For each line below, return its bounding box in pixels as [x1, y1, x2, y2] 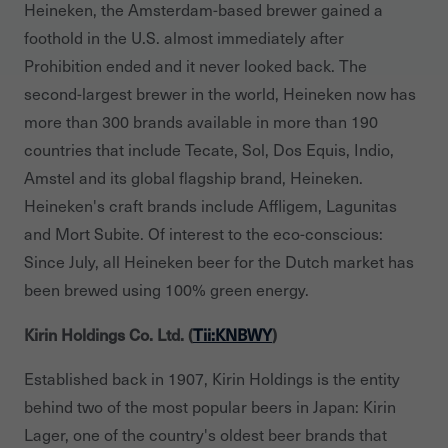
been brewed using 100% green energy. [24, 278, 309, 300]
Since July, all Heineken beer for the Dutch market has [24, 250, 414, 272]
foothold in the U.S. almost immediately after [24, 26, 344, 48]
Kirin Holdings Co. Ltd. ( [24, 322, 193, 345]
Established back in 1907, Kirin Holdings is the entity [24, 367, 400, 389]
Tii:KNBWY [193, 322, 272, 345]
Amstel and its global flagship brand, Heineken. [24, 166, 363, 188]
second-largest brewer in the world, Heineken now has [24, 82, 416, 104]
